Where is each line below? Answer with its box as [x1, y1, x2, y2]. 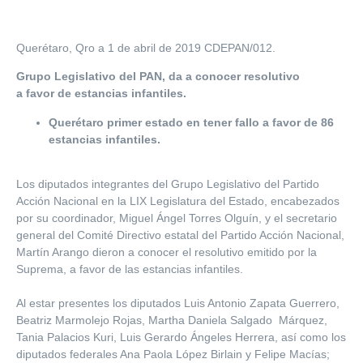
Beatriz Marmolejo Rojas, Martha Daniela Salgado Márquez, [16, 314, 327, 327]
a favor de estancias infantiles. [16, 87, 186, 100]
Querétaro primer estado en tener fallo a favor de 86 [49, 115, 334, 129]
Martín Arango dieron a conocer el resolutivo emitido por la [16, 246, 317, 258]
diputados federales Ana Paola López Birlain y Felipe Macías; [16, 348, 330, 361]
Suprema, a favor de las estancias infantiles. [16, 263, 243, 275]
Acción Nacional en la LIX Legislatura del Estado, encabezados [16, 194, 340, 207]
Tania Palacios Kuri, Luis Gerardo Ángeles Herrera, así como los [16, 331, 346, 344]
